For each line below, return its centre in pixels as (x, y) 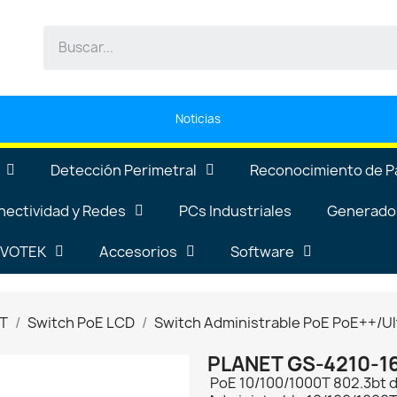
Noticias (198, 118)
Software (262, 251)
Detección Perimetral (124, 170)
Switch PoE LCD (81, 322)
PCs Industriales (235, 210)
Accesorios (138, 251)
